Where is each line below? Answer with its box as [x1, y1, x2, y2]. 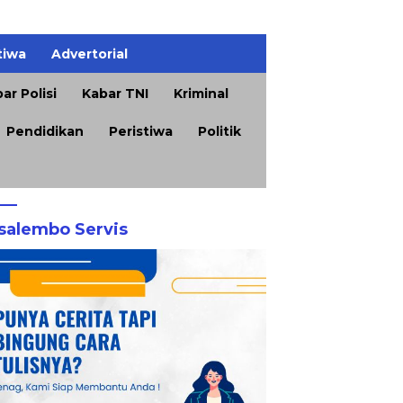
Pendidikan [6, 122, 84, 139]
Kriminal [174, 85, 228, 102]
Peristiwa [109, 122, 173, 139]
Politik [198, 122, 241, 139]
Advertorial [51, 46, 128, 63]
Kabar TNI [82, 85, 148, 102]
